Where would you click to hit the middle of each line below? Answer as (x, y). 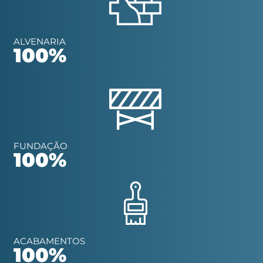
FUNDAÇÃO (41, 146)
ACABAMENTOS (50, 241)
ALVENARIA (40, 41)
